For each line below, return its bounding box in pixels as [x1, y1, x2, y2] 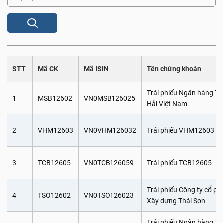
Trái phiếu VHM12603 [147, 126, 214, 134]
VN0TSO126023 [84, 191, 134, 199]
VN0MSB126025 [84, 94, 135, 102]
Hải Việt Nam [147, 100, 187, 108]
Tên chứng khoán [147, 65, 201, 73]
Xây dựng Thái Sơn [147, 197, 205, 205]
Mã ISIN [84, 65, 109, 73]
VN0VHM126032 [84, 126, 136, 134]
